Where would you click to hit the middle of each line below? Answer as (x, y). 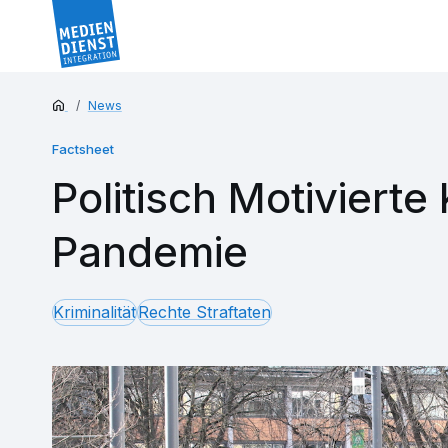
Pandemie (150, 251)
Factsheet (83, 149)
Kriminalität (94, 312)
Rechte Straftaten (204, 312)
